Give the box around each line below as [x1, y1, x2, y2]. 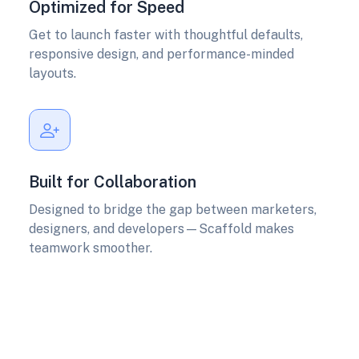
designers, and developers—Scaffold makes [29, 221, 294, 237]
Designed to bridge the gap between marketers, [29, 202, 317, 218]
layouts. [29, 66, 76, 82]
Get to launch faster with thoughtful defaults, [29, 27, 303, 43]
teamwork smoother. [29, 240, 152, 256]
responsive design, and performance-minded [29, 46, 294, 63]
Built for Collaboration [29, 172, 196, 192]
